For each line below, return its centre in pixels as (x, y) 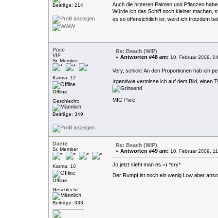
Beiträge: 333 (68, 202)
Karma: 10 (64, 166)
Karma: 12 (64, 77)
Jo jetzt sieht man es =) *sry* (146, 164)
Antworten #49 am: (144, 151)
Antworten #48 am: (144, 57)
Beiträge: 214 (68, 5)
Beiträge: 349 (68, 114)
